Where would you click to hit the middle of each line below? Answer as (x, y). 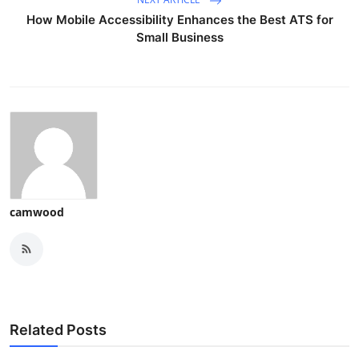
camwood (37, 212)
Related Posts (58, 329)
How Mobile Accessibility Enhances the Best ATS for (179, 19)
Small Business (179, 37)
